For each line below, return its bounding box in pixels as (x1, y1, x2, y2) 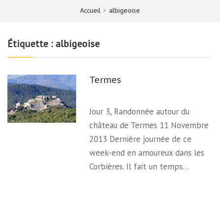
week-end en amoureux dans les (89, 147, 205, 158)
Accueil (80, 5, 101, 15)
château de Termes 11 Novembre (89, 120, 209, 131)
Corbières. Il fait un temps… (89, 161, 190, 172)
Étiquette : (7, 37, 55, 50)
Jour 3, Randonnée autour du (89, 106, 190, 117)
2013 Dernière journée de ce (89, 134, 192, 144)
